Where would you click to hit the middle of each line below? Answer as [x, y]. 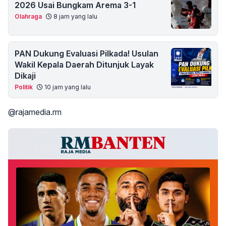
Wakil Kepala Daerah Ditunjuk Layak [84, 65]
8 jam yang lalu [75, 17]
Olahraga [28, 17]
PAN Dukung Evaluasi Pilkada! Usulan [87, 54]
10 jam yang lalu [67, 87]
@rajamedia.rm [35, 112]
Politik [24, 87]
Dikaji [25, 76]
